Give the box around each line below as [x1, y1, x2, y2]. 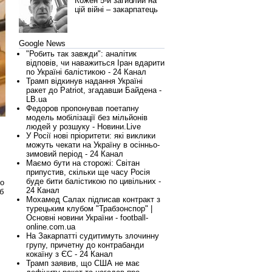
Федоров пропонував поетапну [26, 104, 139, 113]
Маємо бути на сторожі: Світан [26, 158, 140, 168]
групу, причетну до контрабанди [26, 240, 144, 250]
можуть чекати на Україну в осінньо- [26, 140, 160, 149]
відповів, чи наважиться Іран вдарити [26, 58, 165, 67]
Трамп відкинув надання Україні [26, 76, 143, 86]
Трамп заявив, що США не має [26, 259, 140, 268]
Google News [19, 39, 66, 48]
